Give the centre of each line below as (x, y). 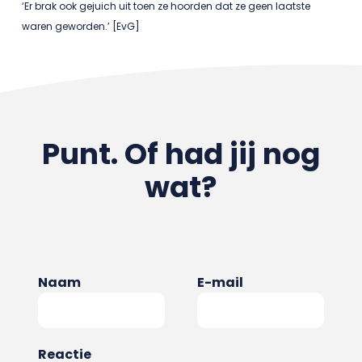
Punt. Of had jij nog (181, 154)
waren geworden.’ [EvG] (80, 27)
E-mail (220, 283)
